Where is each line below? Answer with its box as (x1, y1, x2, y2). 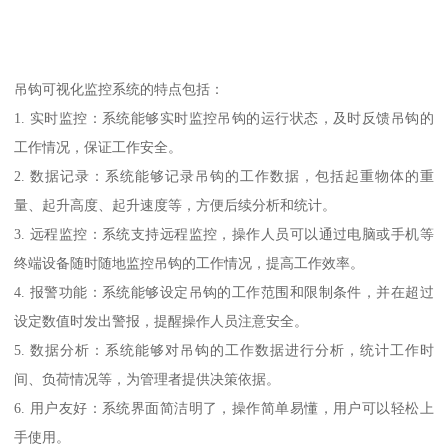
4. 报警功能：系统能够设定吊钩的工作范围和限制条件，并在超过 (14, 283, 434, 300)
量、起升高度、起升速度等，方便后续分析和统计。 (14, 196, 337, 213)
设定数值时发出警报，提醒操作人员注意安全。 (14, 312, 309, 329)
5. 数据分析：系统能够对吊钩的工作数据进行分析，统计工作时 (14, 341, 434, 358)
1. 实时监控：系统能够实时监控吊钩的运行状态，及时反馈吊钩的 (14, 109, 434, 126)
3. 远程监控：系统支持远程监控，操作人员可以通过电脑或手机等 (14, 225, 434, 242)
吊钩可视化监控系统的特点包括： (14, 80, 225, 97)
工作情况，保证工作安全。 (14, 138, 183, 155)
